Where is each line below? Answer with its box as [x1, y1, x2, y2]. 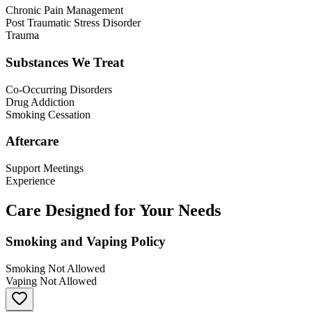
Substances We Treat [6, 55, 124, 70]
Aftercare [6, 134, 58, 149]
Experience [6, 175, 55, 187]
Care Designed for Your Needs [6, 201, 221, 220]
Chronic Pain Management [6, 4, 123, 17]
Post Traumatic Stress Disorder [6, 17, 141, 29]
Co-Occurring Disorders [6, 83, 112, 95]
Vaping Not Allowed [6, 274, 97, 287]
